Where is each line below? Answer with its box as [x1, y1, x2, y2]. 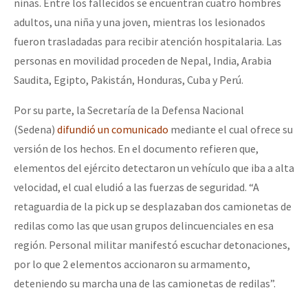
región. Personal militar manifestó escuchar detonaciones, [14, 238, 290, 252]
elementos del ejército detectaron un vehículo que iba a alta [14, 161, 294, 175]
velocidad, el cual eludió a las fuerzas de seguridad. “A [14, 180, 259, 195]
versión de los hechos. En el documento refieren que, [14, 142, 258, 156]
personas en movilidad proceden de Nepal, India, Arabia [14, 54, 272, 68]
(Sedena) [14, 122, 57, 137]
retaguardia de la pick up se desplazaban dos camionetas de [14, 199, 291, 214]
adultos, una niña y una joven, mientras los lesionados [14, 15, 265, 30]
